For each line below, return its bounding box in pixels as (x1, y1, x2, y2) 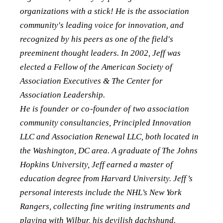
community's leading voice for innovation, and (20, 20, 184, 30)
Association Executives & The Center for (20, 76, 163, 86)
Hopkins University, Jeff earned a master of (20, 160, 173, 170)
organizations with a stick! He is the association (20, 6, 190, 16)
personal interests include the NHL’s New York (20, 188, 182, 198)
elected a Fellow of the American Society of (20, 62, 173, 72)
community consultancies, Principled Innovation (20, 118, 192, 128)
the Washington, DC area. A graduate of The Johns (20, 146, 198, 156)
